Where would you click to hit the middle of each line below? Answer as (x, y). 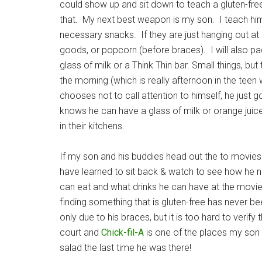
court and (80, 232)
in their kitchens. (92, 126)
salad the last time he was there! (125, 248)
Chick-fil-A (123, 232)
